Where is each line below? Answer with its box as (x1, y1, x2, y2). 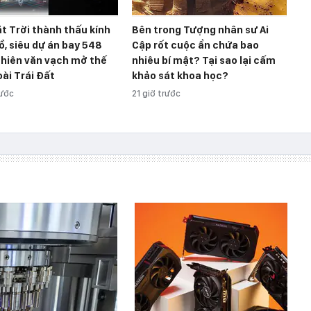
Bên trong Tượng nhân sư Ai (132, 23, 269, 36)
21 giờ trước (132, 87, 180, 99)
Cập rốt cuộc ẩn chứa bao (132, 38, 259, 51)
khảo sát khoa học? (132, 69, 228, 82)
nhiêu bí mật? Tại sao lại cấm (132, 53, 276, 67)
